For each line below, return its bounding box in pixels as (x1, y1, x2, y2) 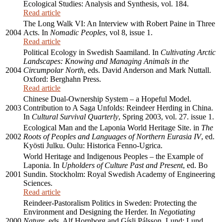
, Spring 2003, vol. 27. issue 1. (118, 112, 214, 121)
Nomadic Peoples (50, 28, 106, 37)
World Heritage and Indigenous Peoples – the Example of (23, 152, 203, 161)
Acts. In (23, 28, 50, 37)
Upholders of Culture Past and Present (61, 161, 183, 170)
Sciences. (23, 179, 53, 188)
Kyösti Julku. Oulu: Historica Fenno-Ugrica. (23, 141, 163, 150)
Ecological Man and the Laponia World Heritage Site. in (23, 123, 201, 132)
